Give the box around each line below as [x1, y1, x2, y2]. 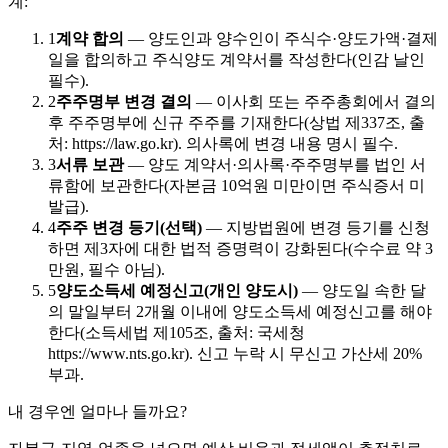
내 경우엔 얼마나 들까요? [8, 402, 187, 420]
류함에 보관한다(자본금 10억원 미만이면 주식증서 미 [48, 176, 425, 194]
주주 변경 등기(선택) [56, 218, 202, 236]
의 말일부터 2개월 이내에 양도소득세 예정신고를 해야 [48, 302, 432, 320]
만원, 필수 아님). [48, 260, 165, 278]
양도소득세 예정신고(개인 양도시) [56, 281, 298, 299]
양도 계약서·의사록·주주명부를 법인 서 [148, 155, 426, 173]
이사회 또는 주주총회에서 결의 [216, 92, 436, 110]
